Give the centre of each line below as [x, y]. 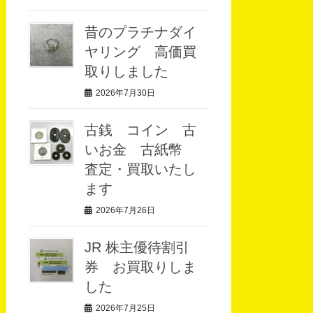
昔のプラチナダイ [141, 32]
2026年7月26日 [126, 211]
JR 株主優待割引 [137, 248]
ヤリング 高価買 [141, 52]
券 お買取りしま [141, 267]
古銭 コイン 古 [141, 130]
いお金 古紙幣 [141, 150]
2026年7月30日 [126, 93]
